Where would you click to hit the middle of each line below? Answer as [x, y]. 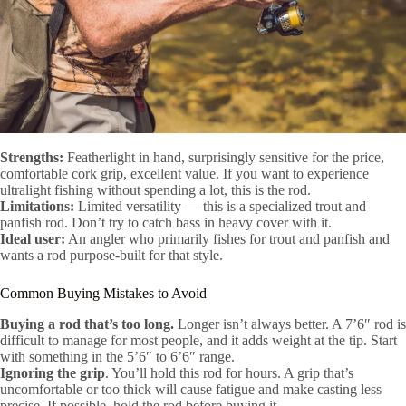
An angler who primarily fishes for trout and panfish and [227, 239]
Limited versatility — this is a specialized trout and [220, 207]
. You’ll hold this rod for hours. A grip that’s [229, 373]
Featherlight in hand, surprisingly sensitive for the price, [224, 158]
